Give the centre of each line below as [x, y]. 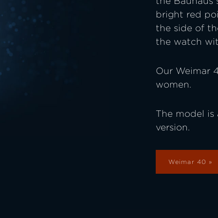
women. [173, 84]
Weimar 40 [188, 162]
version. [173, 127]
